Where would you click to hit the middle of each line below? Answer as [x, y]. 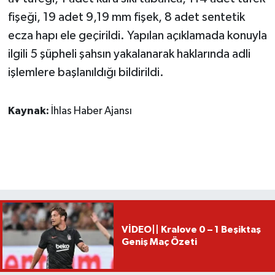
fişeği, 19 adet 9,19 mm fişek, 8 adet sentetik [126, 17]
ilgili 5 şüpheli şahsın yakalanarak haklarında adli [129, 54]
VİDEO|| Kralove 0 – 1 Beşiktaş [191, 230]
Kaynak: [29, 111]
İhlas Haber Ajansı [91, 111]
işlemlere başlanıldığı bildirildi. [86, 72]
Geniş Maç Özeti [159, 242]
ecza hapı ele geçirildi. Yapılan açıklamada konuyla [137, 35]
